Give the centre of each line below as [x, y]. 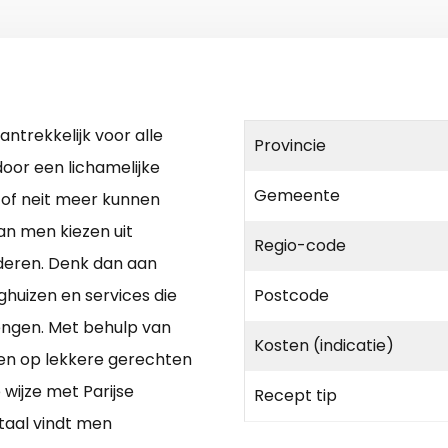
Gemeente [297, 196]
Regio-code [300, 246]
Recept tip [295, 396]
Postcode [291, 296]
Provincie [290, 146]
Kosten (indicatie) [324, 346]
